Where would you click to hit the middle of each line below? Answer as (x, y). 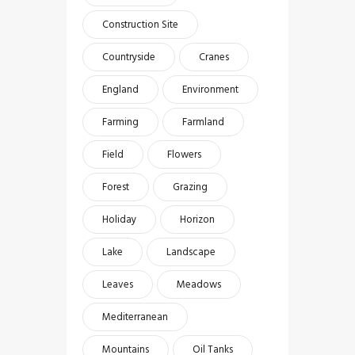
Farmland (203, 122)
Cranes (214, 57)
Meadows (199, 284)
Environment (210, 89)
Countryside (129, 57)
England (120, 89)
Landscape (191, 252)
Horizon (197, 219)
